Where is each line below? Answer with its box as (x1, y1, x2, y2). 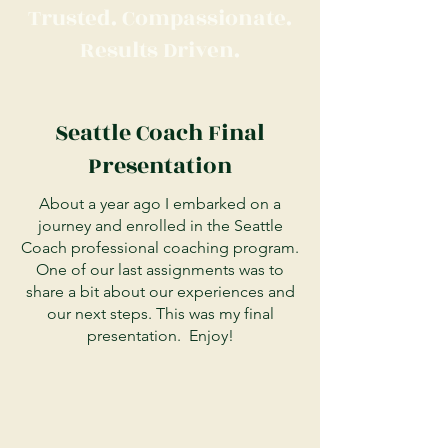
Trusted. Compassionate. (28, 2, 292, 35)
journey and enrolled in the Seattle (37, 216, 283, 235)
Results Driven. (80, 34, 240, 67)
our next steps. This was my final (46, 304, 274, 323)
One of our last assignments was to (36, 260, 284, 279)
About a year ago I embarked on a (39, 194, 281, 213)
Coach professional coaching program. (21, 238, 299, 257)
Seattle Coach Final (55, 116, 265, 150)
